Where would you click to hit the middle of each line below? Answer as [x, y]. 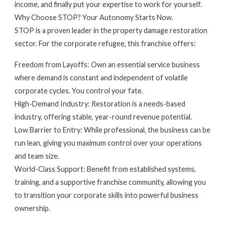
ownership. [32, 208]
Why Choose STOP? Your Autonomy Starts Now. [94, 17]
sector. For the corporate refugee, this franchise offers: [105, 43]
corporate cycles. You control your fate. [79, 91]
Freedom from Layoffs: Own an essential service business [107, 65]
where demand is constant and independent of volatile [101, 78]
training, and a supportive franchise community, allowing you [110, 182]
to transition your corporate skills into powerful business [106, 195]
